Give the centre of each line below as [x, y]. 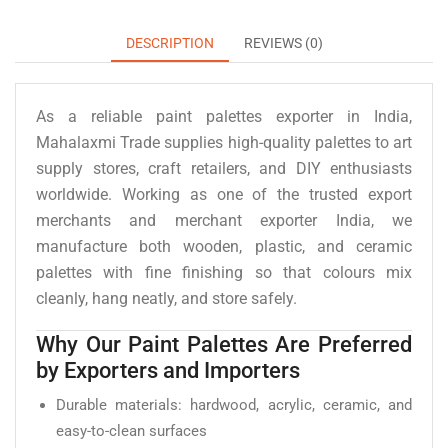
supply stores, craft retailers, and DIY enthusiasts [224, 168]
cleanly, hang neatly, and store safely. [166, 298]
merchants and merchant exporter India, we [224, 220]
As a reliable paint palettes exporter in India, [224, 116]
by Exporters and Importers [168, 370]
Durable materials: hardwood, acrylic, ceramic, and [234, 405]
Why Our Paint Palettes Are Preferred [224, 344]
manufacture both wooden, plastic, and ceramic [224, 246]
